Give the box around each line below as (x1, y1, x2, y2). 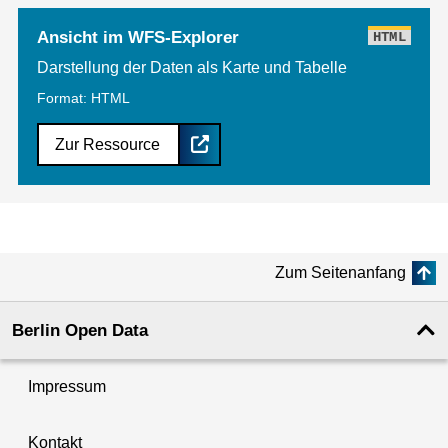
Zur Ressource (55, 135, 160, 153)
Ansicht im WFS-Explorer (37, 28, 239, 48)
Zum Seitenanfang (275, 263, 406, 281)
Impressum (28, 377, 106, 395)
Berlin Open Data (12, 320, 148, 340)
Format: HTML (37, 89, 130, 106)
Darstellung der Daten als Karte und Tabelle (37, 58, 347, 76)
